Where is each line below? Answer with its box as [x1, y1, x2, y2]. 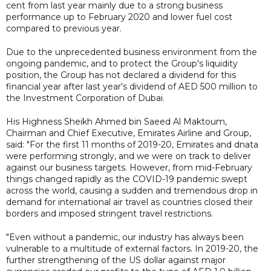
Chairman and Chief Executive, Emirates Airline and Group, [6, 127, 251, 139]
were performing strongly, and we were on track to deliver [6, 150, 251, 162]
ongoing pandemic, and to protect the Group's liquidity [6, 57, 238, 69]
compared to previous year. [6, 22, 122, 34]
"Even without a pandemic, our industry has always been [6, 231, 244, 243]
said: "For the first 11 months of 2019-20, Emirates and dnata [6, 139, 258, 150]
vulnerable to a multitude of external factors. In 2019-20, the [6, 243, 258, 254]
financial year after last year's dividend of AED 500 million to [6, 80, 258, 92]
